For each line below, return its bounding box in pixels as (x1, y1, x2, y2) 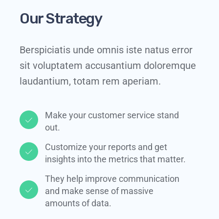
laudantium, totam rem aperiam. (20, 75, 161, 87)
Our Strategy (20, 9, 102, 27)
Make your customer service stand (45, 109, 179, 120)
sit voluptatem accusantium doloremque (20, 59, 196, 71)
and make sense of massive (45, 185, 153, 196)
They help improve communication (45, 173, 179, 184)
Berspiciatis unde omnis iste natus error (20, 44, 193, 56)
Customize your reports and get (45, 141, 167, 152)
